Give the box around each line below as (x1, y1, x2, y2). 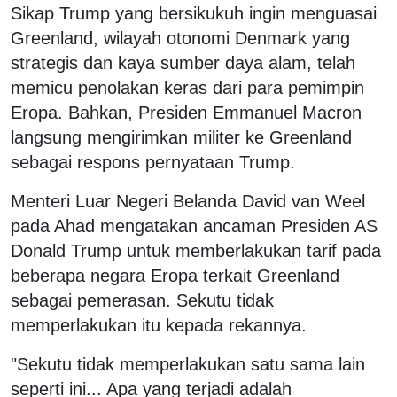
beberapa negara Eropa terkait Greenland (11, 265, 339, 285)
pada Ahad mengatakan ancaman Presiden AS (11, 215, 378, 236)
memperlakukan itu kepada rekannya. (11, 315, 307, 335)
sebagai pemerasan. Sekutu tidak (11, 290, 274, 310)
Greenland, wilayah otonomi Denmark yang (11, 27, 350, 48)
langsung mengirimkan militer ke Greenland (11, 127, 352, 147)
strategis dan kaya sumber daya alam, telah (11, 52, 355, 73)
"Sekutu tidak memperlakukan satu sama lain (11, 354, 365, 374)
